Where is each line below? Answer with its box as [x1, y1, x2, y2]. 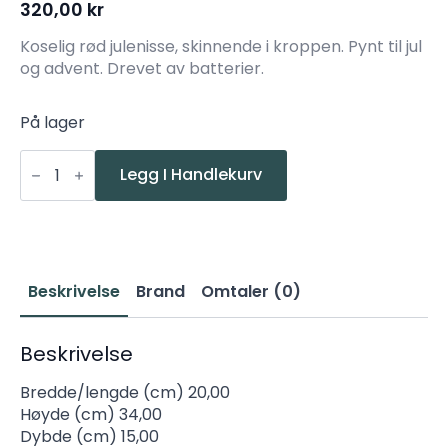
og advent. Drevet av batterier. [20, 56, 264, 80]
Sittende [19, 176, 88, 200]
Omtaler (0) [201, 279, 301, 303]
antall [19, 256, 66, 280]
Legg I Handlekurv [120, 163, 262, 187]
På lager [20, 110, 85, 134]
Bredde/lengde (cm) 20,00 [20, 380, 230, 404]
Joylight [19, 160, 85, 184]
